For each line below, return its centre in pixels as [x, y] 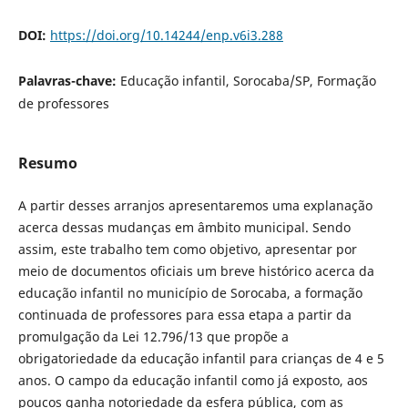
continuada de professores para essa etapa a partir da [184, 315]
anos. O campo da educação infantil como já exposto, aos [193, 381]
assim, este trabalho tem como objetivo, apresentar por [187, 250]
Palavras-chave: [69, 81]
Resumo [47, 163]
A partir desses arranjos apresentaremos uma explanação [195, 206]
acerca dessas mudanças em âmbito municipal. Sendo [184, 228]
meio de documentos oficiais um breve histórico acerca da [196, 271]
